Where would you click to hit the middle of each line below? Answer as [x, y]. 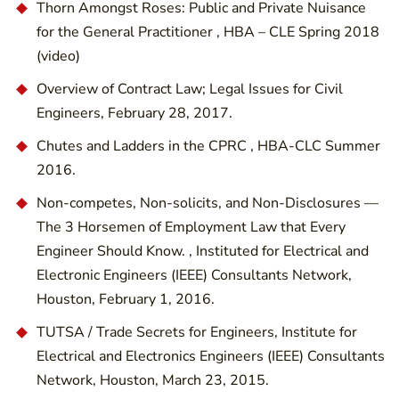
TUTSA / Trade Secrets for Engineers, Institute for [197, 332]
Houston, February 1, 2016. [126, 299]
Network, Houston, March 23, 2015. [153, 380]
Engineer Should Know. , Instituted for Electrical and [203, 251]
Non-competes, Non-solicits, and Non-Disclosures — [208, 203]
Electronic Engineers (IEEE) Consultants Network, [194, 275]
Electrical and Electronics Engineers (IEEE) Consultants [211, 356]
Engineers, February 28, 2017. [134, 113]
